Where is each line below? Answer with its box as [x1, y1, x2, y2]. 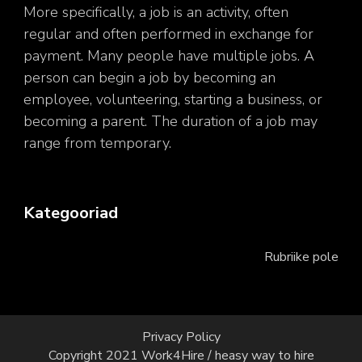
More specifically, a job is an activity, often [23, 2, 288, 22]
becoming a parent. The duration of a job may [23, 112, 318, 131]
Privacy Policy [141, 327, 221, 346]
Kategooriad [23, 202, 118, 224]
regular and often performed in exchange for [23, 24, 314, 44]
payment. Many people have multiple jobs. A [23, 46, 314, 65]
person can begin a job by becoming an [23, 68, 276, 87]
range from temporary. [23, 133, 171, 153]
